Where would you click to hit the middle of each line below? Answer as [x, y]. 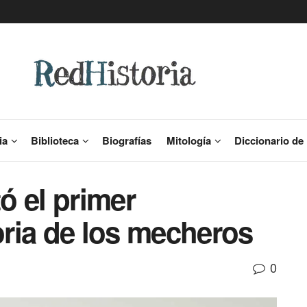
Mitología [189, 140]
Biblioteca [55, 140]
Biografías [127, 140]
